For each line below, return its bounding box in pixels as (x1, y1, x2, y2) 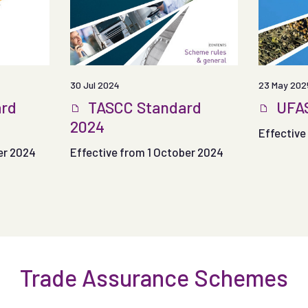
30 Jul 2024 (70, 78, 120, 91)
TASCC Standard (85, 97, 202, 117)
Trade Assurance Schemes (20, 263, 288, 291)
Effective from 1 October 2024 (70, 144, 224, 159)
